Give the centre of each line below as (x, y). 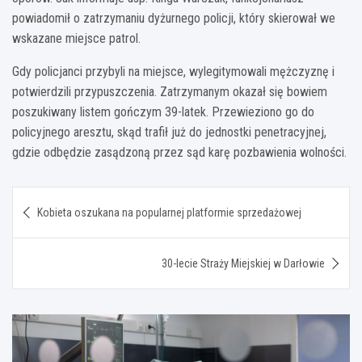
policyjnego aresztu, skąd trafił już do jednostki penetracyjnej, (169, 132)
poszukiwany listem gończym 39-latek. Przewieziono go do (163, 112)
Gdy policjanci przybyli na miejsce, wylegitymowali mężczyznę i (173, 71)
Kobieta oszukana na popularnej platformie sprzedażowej (169, 212)
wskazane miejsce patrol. (78, 38)
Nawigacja (63, 198)
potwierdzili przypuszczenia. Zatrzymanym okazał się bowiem (170, 91)
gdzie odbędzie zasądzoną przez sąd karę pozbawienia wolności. (179, 152)
